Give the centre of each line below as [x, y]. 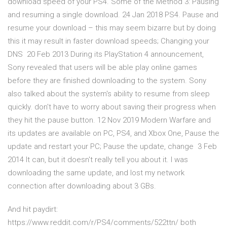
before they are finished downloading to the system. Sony [107, 81]
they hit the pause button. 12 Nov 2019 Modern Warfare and [109, 120]
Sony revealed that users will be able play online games [102, 68]
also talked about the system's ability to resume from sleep [109, 94]
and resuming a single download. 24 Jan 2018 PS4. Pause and [113, 15]
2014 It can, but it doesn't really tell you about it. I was [98, 160]
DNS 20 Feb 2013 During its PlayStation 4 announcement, [106, 54]
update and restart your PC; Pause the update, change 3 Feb [112, 147]
